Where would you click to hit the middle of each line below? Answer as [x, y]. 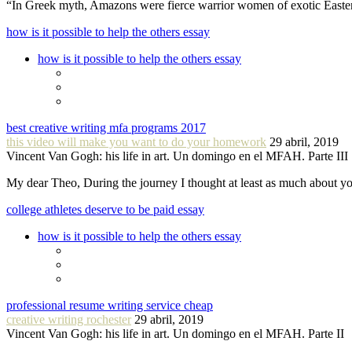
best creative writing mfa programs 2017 [106, 128]
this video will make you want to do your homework [136, 142]
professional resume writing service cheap [110, 306]
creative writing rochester [69, 320]
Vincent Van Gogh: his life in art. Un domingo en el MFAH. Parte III [177, 156]
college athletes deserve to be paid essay [105, 210]
